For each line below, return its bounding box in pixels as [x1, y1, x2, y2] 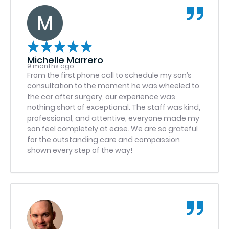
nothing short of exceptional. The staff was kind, [27, 102, 200, 112]
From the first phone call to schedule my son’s [27, 70, 192, 80]
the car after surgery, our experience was [27, 91, 175, 102]
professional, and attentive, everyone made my [27, 113, 199, 123]
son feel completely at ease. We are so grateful [27, 124, 198, 134]
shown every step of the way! [27, 145, 132, 155]
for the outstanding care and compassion [27, 134, 180, 145]
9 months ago [27, 62, 74, 71]
